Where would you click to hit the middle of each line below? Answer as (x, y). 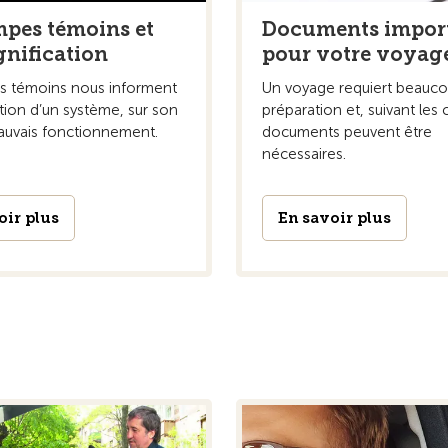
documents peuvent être (347, 131)
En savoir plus (334, 217)
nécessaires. (304, 153)
